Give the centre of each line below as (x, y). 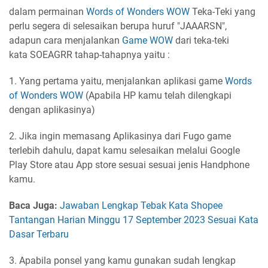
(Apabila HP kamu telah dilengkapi (157, 95)
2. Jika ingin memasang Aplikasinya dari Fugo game (120, 136)
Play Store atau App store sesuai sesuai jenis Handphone (129, 165)
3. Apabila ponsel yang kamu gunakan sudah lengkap (122, 261)
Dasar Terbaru (39, 234)
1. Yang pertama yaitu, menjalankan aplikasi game (116, 81)
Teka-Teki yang (223, 12)
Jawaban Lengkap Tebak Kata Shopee (141, 205)
